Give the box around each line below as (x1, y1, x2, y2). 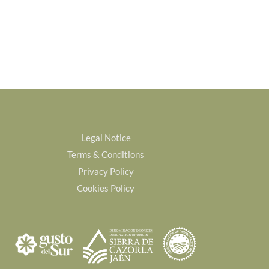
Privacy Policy (77, 165, 134, 177)
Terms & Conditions (67, 148, 144, 160)
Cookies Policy (77, 182, 134, 193)
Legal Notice (80, 131, 131, 143)
